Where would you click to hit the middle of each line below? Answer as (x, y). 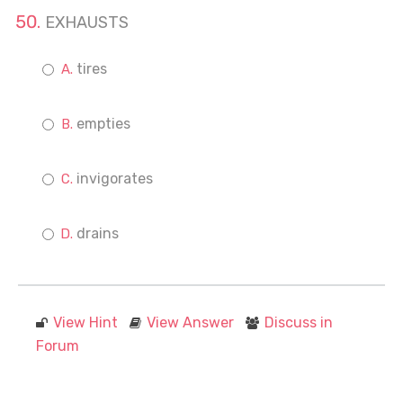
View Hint (85, 322)
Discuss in (299, 322)
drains (98, 233)
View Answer (190, 322)
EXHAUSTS (87, 22)
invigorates (115, 179)
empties (103, 124)
